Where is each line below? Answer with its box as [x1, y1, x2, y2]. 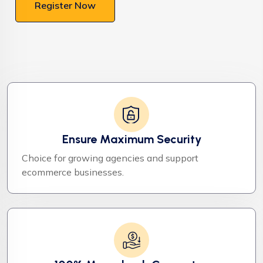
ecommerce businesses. [22, 166, 124, 178]
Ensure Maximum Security [62, 131, 201, 146]
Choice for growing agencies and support [22, 151, 198, 164]
